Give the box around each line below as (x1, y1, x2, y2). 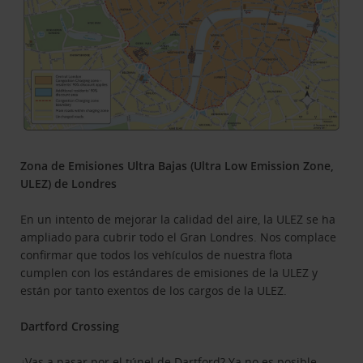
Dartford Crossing (20, 318, 120, 334)
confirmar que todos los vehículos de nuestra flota (20, 246, 293, 263)
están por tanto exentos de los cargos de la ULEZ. (20, 282, 288, 298)
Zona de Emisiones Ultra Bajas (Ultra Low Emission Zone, (20, 157, 335, 173)
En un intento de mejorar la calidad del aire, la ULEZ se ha (20, 211, 336, 227)
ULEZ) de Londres (20, 175, 117, 191)
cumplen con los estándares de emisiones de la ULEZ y (20, 264, 318, 280)
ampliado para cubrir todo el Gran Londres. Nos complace (20, 228, 337, 245)
